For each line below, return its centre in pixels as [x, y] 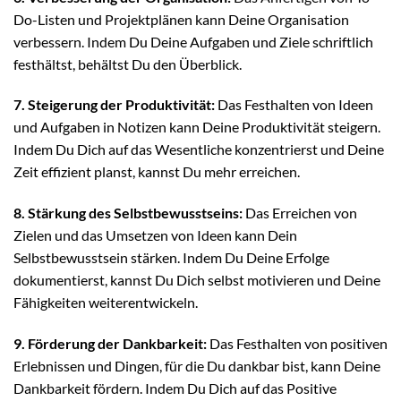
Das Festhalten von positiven [297, 343]
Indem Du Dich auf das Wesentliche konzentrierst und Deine [199, 149]
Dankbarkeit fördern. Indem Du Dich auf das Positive [175, 388]
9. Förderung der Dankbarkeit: [110, 343]
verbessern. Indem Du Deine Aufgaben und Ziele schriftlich [193, 41]
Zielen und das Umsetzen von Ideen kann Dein [155, 235]
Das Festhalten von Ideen [294, 105]
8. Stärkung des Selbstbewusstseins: [128, 213]
